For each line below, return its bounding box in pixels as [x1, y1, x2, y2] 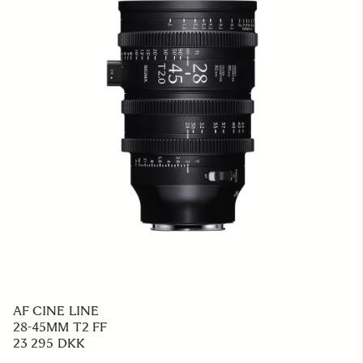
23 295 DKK [13, 335, 85, 351]
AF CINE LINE [13, 303, 99, 318]
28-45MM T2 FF [13, 319, 108, 335]
